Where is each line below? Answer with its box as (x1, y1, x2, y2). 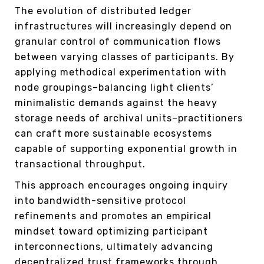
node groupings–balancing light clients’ (15, 81, 214, 93)
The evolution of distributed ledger (15, 5, 192, 16)
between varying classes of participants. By (15, 51, 235, 62)
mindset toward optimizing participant (15, 225, 208, 237)
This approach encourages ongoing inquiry (15, 179, 228, 191)
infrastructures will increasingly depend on (15, 20, 232, 32)
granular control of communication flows (15, 35, 221, 47)
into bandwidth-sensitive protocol (15, 194, 186, 206)
